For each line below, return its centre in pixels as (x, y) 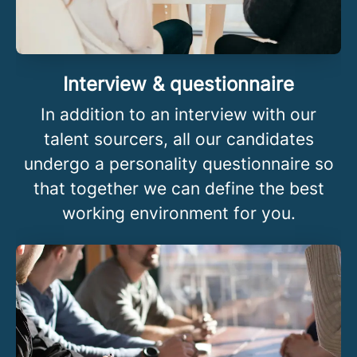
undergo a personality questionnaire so (178, 163)
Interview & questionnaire (178, 84)
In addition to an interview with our (178, 114)
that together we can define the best (178, 188)
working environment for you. (178, 213)
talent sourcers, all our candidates (178, 139)
